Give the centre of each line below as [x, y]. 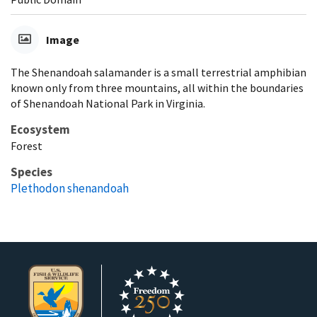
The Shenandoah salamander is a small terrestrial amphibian [158, 72]
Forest [27, 145]
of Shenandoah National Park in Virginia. [108, 103]
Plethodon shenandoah [70, 188]
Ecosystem [40, 129]
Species [31, 172]
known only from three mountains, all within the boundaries [157, 87]
